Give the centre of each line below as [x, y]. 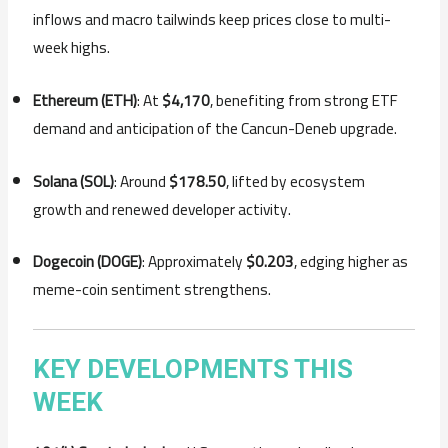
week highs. [72, 47]
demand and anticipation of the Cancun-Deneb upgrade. [215, 128]
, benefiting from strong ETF [304, 100]
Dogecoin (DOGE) [88, 262]
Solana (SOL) [74, 181]
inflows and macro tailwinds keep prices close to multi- [212, 19]
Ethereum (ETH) [85, 100]
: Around [142, 181]
